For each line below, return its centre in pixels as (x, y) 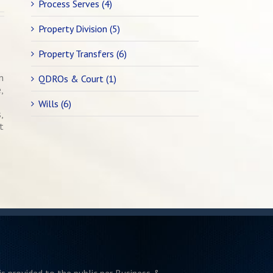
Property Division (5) (79, 29)
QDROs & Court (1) (77, 79)
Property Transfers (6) (83, 54)
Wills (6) (55, 104)
